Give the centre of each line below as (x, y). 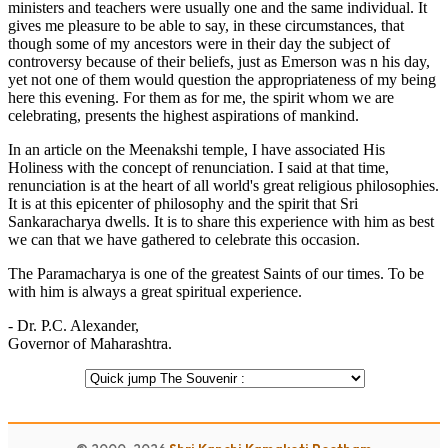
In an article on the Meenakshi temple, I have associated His (196, 149)
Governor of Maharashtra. (92, 343)
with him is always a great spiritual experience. (155, 291)
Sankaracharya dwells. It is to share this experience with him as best (221, 221)
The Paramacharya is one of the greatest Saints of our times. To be (216, 273)
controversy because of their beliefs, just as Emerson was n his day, (219, 61)
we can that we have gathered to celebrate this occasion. (184, 239)
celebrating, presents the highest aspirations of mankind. (183, 115)
